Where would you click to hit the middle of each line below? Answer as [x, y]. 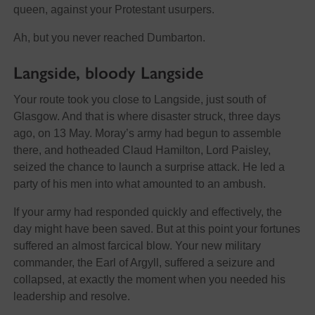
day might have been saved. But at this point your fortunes [156, 229]
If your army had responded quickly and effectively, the [147, 212]
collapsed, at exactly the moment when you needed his [149, 279]
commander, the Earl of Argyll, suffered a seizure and [144, 262]
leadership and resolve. [71, 296]
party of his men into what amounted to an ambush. [139, 184]
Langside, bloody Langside [108, 72]
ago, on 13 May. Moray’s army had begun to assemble [147, 133]
